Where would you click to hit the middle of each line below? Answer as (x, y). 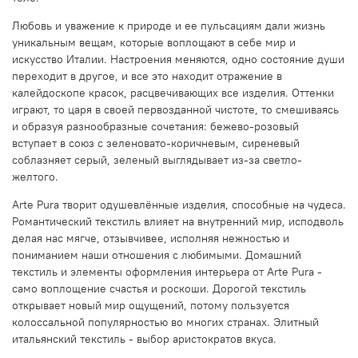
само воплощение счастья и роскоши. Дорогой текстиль (159, 288)
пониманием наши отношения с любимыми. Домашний (157, 255)
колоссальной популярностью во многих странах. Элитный (165, 322)
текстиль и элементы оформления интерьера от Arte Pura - (167, 271)
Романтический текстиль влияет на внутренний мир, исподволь (178, 221)
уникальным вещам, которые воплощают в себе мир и (154, 42)
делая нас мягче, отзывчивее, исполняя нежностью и (151, 238)
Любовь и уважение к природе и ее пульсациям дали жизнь (169, 25)
